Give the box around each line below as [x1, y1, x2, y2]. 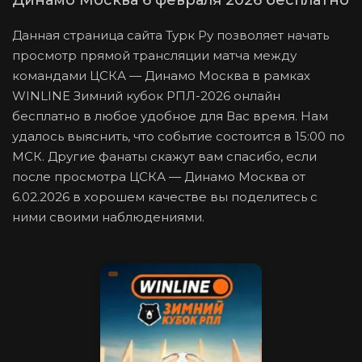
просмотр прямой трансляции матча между [12, 48, 297, 64]
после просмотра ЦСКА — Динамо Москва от [12, 169, 305, 185]
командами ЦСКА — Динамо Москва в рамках [12, 68, 310, 84]
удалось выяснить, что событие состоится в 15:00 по [12, 128, 345, 145]
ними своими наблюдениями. [12, 209, 204, 225]
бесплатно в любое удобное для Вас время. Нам [12, 108, 328, 124]
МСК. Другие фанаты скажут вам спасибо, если [12, 149, 317, 165]
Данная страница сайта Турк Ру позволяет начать [12, 27, 329, 44]
